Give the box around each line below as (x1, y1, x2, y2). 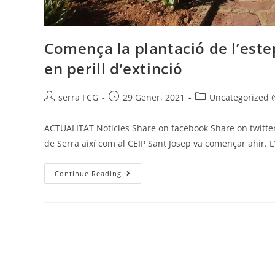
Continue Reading (55, 168, 122, 178)
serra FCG (58, 91, 98, 103)
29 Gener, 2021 (123, 91, 185, 103)
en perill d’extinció (44, 58, 184, 79)
